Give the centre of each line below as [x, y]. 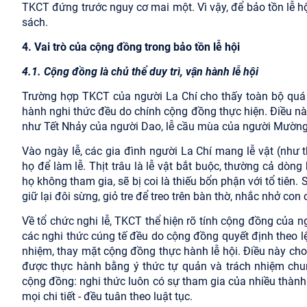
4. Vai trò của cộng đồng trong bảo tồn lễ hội [131, 47]
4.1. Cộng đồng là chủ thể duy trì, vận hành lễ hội [140, 71]
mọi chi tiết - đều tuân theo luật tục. [107, 296]
